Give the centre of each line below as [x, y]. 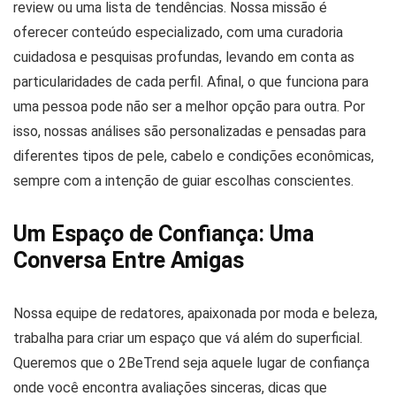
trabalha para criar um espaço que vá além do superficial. [188, 338]
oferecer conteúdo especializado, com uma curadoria [178, 32]
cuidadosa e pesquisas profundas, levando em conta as [184, 57]
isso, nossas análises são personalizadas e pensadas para [190, 131]
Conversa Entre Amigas [129, 260]
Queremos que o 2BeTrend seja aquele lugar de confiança [191, 363]
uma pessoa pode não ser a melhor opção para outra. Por [189, 107]
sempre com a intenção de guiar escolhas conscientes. [183, 181]
